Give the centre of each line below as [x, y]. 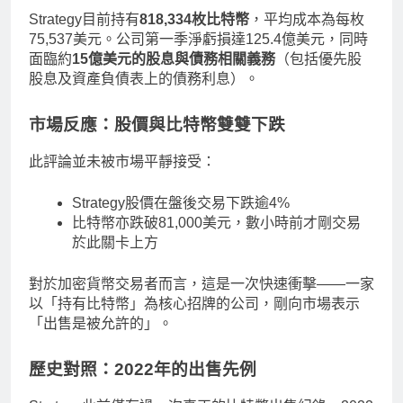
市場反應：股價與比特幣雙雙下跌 [157, 125]
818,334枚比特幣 [194, 20]
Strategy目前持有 [84, 20]
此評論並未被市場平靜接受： [122, 161]
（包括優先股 [318, 59]
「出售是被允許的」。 [101, 323]
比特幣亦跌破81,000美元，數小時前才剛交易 [216, 222]
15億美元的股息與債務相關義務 [174, 59]
